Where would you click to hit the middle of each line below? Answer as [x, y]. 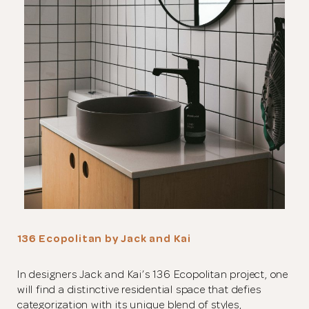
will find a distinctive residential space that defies [139, 290]
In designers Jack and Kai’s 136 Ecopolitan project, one [153, 275]
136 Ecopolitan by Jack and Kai [104, 239]
